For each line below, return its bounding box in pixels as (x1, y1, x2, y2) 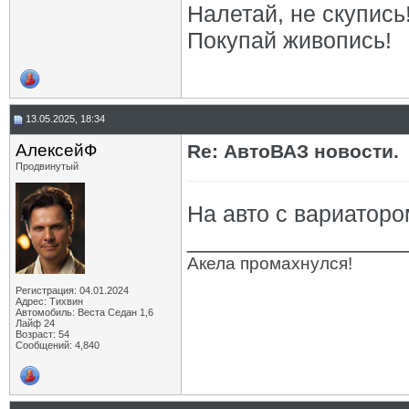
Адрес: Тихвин (16, 296, 83, 307)
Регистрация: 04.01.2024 (16, 285, 129, 296)
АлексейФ (16, 141, 97, 160)
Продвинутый (16, 161, 79, 172)
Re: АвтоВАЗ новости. (187, 141, 399, 162)
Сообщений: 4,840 (16, 340, 100, 351)
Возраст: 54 (16, 329, 69, 340)
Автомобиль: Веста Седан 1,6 (16, 307, 153, 318)
